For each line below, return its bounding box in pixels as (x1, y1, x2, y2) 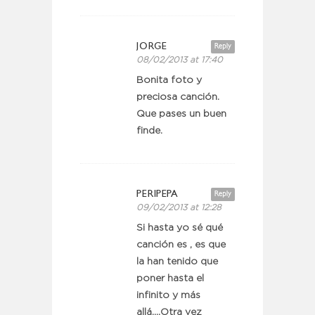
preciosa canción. (136, 93, 219, 102)
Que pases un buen (136, 110, 226, 119)
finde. (136, 127, 162, 136)
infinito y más (136, 291, 200, 300)
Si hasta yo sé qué (136, 224, 223, 233)
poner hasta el (136, 274, 204, 283)
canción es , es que (136, 240, 226, 250)
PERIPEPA (136, 188, 179, 200)
